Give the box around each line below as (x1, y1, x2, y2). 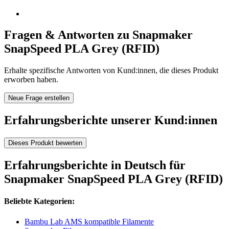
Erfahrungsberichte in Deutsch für (4, 158, 186, 172)
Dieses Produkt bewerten (8, 139, 82, 147)
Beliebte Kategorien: (4, 197, 75, 206)
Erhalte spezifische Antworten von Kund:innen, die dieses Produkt (4, 66, 218, 75)
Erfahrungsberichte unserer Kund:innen (4, 113, 217, 127)
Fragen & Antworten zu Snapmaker (4, 28, 193, 42)
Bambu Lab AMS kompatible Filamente (25, 217, 154, 226)
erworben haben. (4, 75, 58, 84)
